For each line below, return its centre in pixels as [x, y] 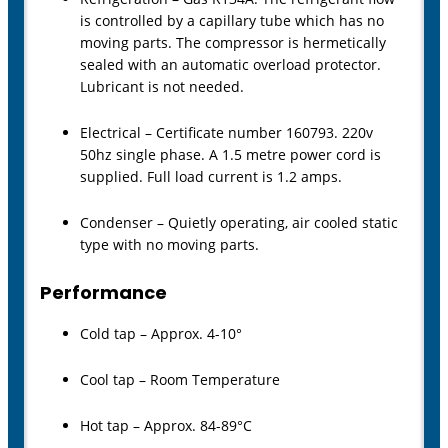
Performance [103, 293]
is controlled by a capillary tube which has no [232, 21]
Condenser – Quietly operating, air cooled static [239, 223]
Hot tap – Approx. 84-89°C [166, 426]
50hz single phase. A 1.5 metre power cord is [230, 155]
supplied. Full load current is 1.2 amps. [211, 177]
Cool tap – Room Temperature [180, 380]
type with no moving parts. [169, 245]
